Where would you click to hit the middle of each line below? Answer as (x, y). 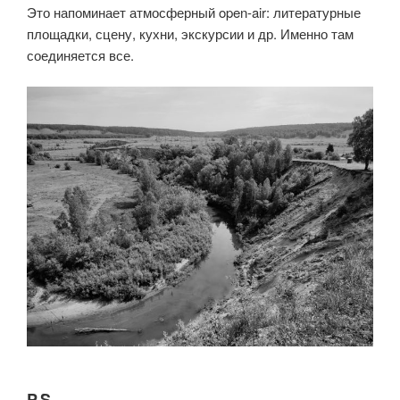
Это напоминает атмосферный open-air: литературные (194, 12)
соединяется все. (80, 55)
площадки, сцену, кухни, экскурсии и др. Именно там (190, 34)
